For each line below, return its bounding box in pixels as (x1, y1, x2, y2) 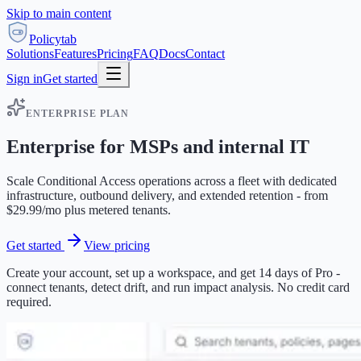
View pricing (84, 238, 150, 252)
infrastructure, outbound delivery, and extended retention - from (6, 188, 328, 202)
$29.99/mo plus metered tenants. (6, 202, 171, 217)
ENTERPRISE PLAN (26, 108, 130, 119)
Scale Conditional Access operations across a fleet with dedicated (6, 173, 337, 188)
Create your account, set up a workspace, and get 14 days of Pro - (6, 265, 340, 280)
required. (6, 294, 52, 309)
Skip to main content (6, 6, 111, 20)
